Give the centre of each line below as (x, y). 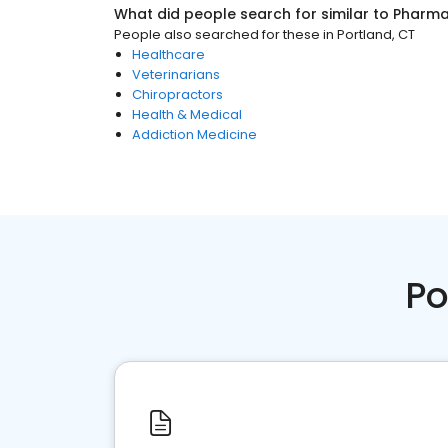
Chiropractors (177, 94)
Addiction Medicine (194, 134)
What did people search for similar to (253, 14)
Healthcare (168, 54)
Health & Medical (187, 114)
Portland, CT (376, 34)
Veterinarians (176, 74)
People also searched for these (217, 34)
